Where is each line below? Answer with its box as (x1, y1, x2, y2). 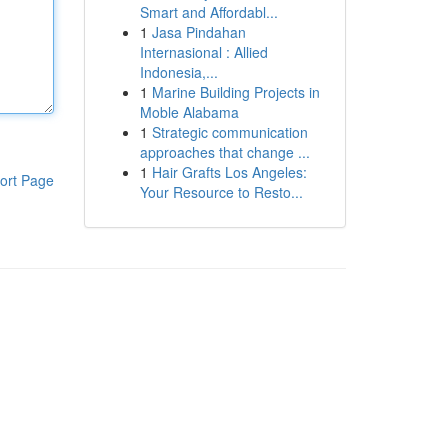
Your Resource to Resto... (139, 182, 303, 202)
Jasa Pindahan (151, 22, 246, 42)
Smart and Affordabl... (139, 2, 278, 22)
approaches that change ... (139, 142, 310, 162)
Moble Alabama (139, 102, 239, 122)
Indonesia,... (139, 62, 218, 82)
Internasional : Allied (139, 42, 268, 62)
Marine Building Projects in (151, 82, 320, 102)
